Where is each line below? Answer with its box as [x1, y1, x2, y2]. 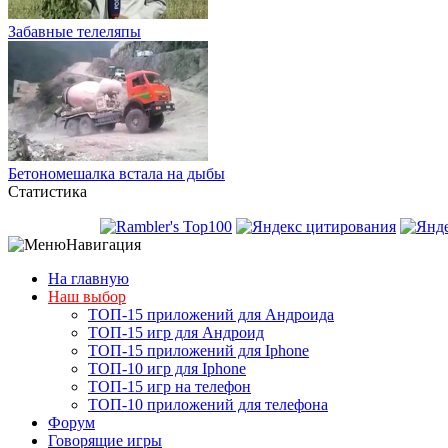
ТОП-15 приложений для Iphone [88, 341, 309, 359]
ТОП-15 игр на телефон [88, 377, 251, 395]
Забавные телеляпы [8, 22, 141, 40]
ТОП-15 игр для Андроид [88, 323, 264, 341]
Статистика [8, 182, 87, 200]
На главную [48, 269, 129, 287]
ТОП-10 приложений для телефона [88, 395, 328, 413]
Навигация [66, 235, 141, 253]
